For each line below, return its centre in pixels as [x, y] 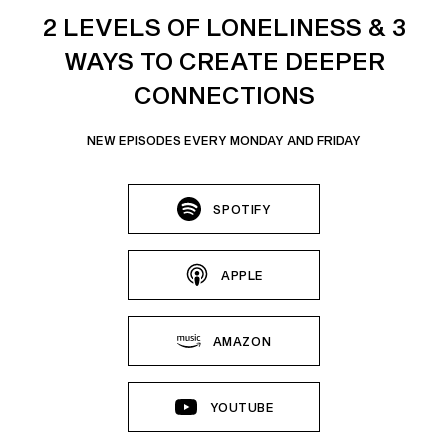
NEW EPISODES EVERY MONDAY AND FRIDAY [224, 140]
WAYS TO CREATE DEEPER [224, 60]
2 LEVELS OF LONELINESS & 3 [224, 26]
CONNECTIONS [224, 94]
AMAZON [242, 341]
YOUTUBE [242, 407]
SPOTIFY [242, 209]
